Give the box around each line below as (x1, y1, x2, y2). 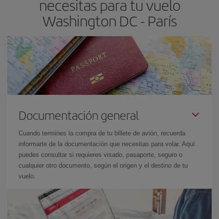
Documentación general (19, 107, 139, 123)
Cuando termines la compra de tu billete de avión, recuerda (19, 130, 185, 137)
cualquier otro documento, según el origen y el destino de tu (19, 162, 188, 169)
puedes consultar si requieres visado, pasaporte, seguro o (19, 151, 182, 158)
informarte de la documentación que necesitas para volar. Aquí (19, 140, 195, 148)
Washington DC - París (42, 10, 177, 31)
